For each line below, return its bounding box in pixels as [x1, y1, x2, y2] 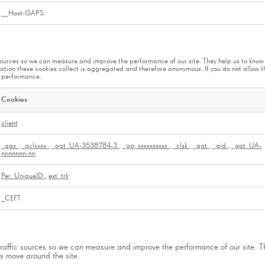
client [1, 119, 18, 128]
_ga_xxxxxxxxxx [122, 142, 169, 150]
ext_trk [49, 172, 69, 180]
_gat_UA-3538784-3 [51, 142, 119, 150]
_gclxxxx [21, 142, 48, 150]
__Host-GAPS [1, 9, 44, 18]
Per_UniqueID [1, 172, 45, 180]
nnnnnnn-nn [1, 150, 35, 158]
